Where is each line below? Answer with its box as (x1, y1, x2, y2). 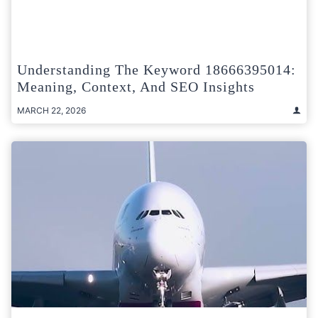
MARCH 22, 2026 (17, 104, 86, 116)
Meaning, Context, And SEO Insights (17, 78, 255, 94)
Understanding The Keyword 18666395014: (17, 61, 296, 77)
